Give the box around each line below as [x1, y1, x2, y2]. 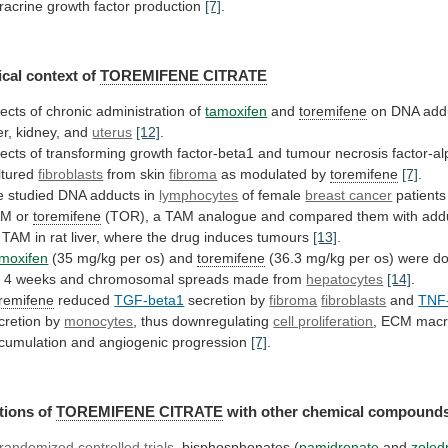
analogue [198, 208, 258, 225]
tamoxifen [205, 103, 268, 120]
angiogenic [99, 334, 169, 351]
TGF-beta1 [114, 292, 185, 309]
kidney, [16, 124, 61, 141]
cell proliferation [273, 313, 374, 330]
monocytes [64, 313, 134, 330]
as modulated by [217, 166, 331, 183]
